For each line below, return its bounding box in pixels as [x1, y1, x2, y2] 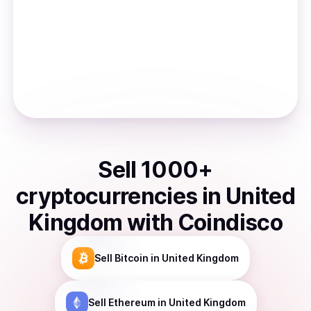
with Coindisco [126, 209, 283, 236]
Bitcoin [115, 252, 149, 264]
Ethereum [108, 296, 155, 308]
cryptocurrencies [15, 183, 198, 210]
